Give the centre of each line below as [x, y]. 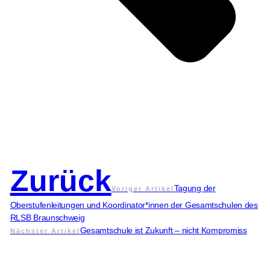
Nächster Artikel [45, 231]
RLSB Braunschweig [47, 217]
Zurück [61, 181]
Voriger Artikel [143, 188]
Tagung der [195, 188]
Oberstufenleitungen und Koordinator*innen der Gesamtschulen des [134, 205]
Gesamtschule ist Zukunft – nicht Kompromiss [163, 230]
